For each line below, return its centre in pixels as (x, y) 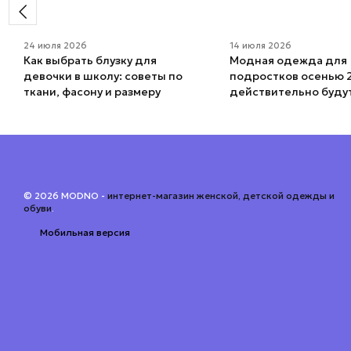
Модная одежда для (288, 61)
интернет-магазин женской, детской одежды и (221, 196)
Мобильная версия (84, 233)
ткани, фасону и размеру (92, 92)
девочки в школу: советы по (103, 76)
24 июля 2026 (55, 46)
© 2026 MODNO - (65, 196)
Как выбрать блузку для (90, 61)
